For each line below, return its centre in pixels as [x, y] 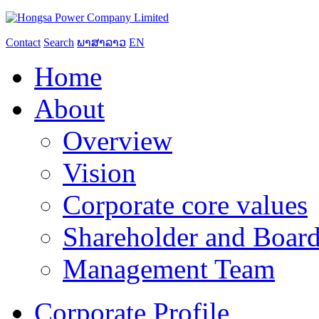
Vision [99, 173]
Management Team [169, 269]
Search [59, 42]
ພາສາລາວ [101, 42]
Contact [23, 42]
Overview [117, 141]
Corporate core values [185, 205]
